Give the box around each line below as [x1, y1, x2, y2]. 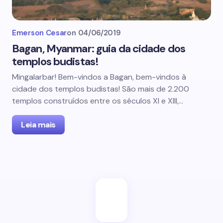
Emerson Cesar [12, 28, 67, 38]
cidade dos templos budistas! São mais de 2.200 [12, 84, 189, 94]
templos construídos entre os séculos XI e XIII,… [12, 96, 183, 106]
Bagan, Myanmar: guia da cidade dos [12, 41, 186, 56]
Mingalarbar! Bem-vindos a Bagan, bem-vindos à [12, 72, 186, 82]
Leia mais [21, 119, 56, 130]
